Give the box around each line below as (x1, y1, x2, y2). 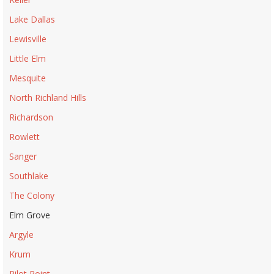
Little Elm (9, 52, 46, 64)
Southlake (9, 169, 48, 182)
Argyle (9, 228, 34, 240)
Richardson (9, 111, 53, 123)
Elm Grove (9, 209, 50, 221)
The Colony (9, 189, 54, 201)
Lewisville (9, 32, 46, 45)
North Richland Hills (9, 91, 86, 103)
